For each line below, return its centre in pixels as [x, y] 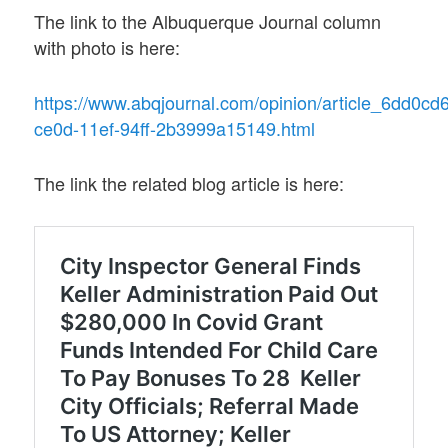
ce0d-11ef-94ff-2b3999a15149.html [175, 128]
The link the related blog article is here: [189, 183]
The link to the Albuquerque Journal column [208, 20]
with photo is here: [107, 46]
